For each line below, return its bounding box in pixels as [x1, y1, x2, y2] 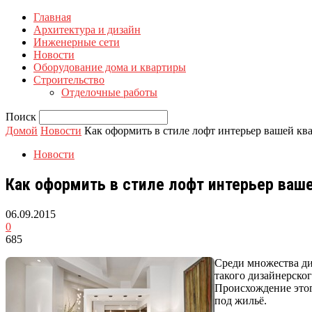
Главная [33, 11, 71, 23]
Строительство [33, 74, 104, 86]
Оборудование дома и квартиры [33, 61, 186, 73]
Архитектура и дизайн [33, 24, 141, 36]
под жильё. [214, 294, 270, 306]
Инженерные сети [33, 36, 120, 48]
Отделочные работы [61, 86, 157, 98]
